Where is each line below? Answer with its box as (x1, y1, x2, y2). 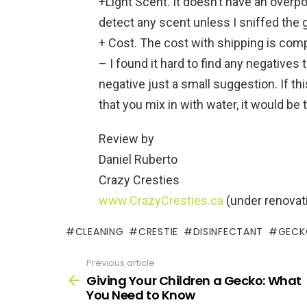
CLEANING (75, 225, 124, 239)
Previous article (86, 256, 155, 270)
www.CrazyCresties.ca (99, 193, 223, 208)
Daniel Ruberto (99, 152, 177, 167)
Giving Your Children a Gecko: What (86, 271, 302, 289)
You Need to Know (86, 286, 195, 304)
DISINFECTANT (193, 225, 264, 239)
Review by (99, 132, 154, 147)
